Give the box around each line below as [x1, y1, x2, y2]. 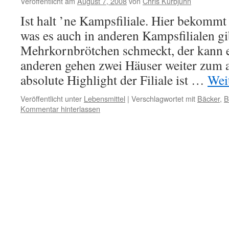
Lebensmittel [84, 93, 125, 104]
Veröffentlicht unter [20, 93, 82, 104]
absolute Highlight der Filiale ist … [20, 71, 208, 88]
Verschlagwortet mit [131, 93, 195, 104]
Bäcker [197, 93, 220, 104]
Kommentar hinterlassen [20, 103, 100, 114]
